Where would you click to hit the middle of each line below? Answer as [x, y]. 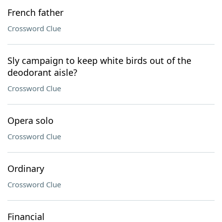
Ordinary [26, 168]
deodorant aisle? [42, 72]
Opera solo [30, 120]
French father [35, 12]
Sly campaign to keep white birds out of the [99, 60]
